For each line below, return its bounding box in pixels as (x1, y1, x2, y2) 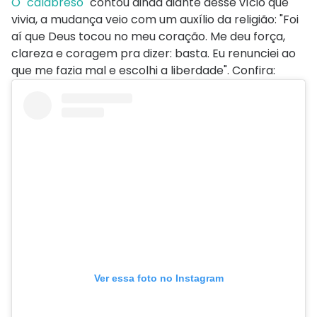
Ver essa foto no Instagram (93, 272, 224, 284)
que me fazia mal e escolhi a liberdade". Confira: (11, 62, 275, 79)
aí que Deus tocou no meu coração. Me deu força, (11, 28, 285, 45)
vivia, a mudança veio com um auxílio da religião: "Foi (11, 11, 299, 28)
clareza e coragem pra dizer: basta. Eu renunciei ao (11, 45, 296, 62)
